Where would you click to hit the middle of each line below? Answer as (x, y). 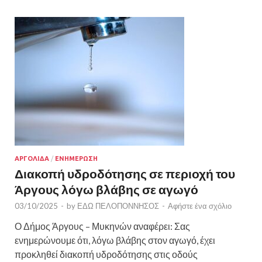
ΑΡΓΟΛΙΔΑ (32, 158)
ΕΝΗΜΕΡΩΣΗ (76, 158)
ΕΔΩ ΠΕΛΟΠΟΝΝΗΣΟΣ (118, 206)
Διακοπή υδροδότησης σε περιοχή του (125, 173)
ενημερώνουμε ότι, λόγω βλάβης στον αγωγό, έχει (115, 240)
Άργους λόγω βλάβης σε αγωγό (106, 189)
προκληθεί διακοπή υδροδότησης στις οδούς (106, 254)
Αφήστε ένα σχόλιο (200, 206)
